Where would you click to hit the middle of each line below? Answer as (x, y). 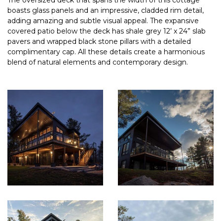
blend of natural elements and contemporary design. (98, 62)
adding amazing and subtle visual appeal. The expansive (103, 21)
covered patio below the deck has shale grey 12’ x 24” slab (107, 31)
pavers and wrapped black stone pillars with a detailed (99, 41)
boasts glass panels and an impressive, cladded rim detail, (106, 10)
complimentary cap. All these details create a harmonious (106, 52)
